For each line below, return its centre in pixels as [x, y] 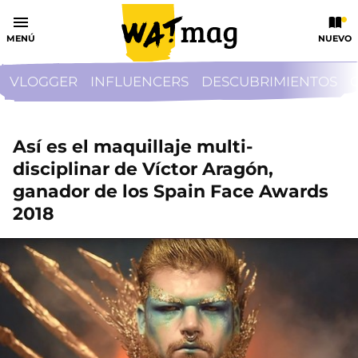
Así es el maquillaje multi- [133, 147]
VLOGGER [44, 82]
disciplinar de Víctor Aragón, [143, 169]
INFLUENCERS [139, 82]
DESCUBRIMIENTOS [269, 82]
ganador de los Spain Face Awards [171, 191]
